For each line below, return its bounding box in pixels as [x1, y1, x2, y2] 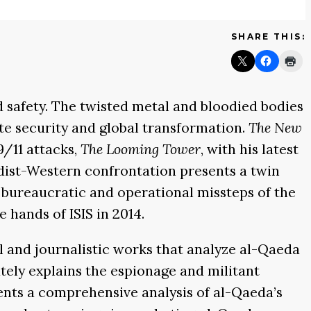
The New [249, 119, 302, 137]
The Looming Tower [81, 140, 201, 158]
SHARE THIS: [230, 31, 305, 42]
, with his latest [201, 140, 299, 158]
